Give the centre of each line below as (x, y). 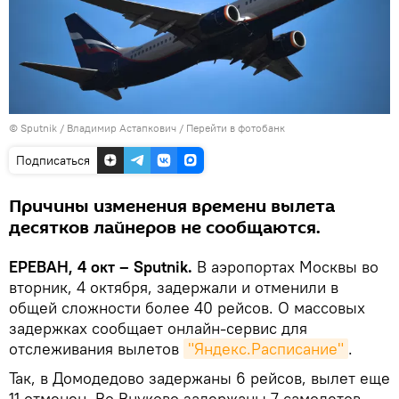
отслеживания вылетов (96, 348)
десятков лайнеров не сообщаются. (165, 228)
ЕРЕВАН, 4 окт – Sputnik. (103, 266)
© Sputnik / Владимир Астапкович (93, 127)
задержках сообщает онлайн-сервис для (158, 328)
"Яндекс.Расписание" (266, 348)
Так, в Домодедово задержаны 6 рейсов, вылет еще (199, 378)
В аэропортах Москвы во (288, 266)
